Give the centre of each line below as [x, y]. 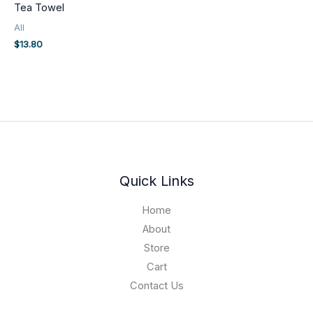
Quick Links [156, 181]
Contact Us [156, 286]
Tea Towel [39, 8]
